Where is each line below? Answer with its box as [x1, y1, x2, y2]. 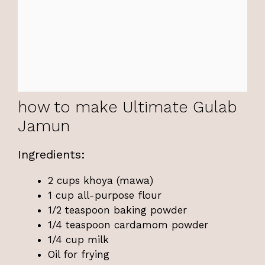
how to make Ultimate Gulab [18, 97, 237, 117]
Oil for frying [48, 248, 109, 260]
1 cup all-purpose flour [48, 189, 161, 201]
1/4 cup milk [48, 233, 109, 245]
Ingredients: [18, 147, 85, 161]
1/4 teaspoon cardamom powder [48, 218, 208, 231]
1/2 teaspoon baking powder [48, 203, 187, 216]
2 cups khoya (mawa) [48, 174, 153, 186]
